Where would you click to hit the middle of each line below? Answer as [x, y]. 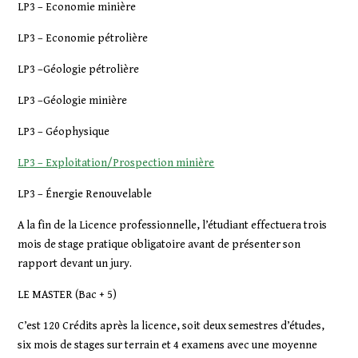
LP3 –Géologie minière [73, 101]
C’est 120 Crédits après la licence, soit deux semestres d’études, [171, 326]
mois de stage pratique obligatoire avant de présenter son [159, 245]
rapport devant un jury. [75, 264]
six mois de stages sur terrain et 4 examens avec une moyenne [168, 345]
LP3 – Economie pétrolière [83, 38]
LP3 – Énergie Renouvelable [85, 194]
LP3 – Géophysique [64, 132]
